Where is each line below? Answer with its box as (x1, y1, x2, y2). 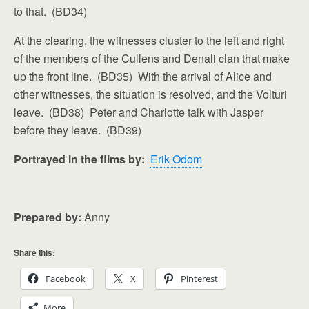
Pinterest (181, 272, 218, 285)
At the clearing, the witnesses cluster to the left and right (14, 32, 284, 48)
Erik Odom (150, 151, 202, 167)
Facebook (46, 272, 86, 285)
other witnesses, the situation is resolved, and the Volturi (14, 86, 287, 102)
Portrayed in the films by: (14, 151, 145, 167)
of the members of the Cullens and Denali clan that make (14, 50, 290, 66)
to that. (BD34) (14, 3, 87, 19)
